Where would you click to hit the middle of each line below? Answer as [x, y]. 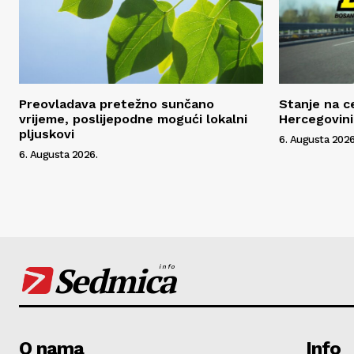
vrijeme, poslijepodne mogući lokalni [133, 119]
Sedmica [114, 280]
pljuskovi [49, 134]
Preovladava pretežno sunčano [117, 104]
